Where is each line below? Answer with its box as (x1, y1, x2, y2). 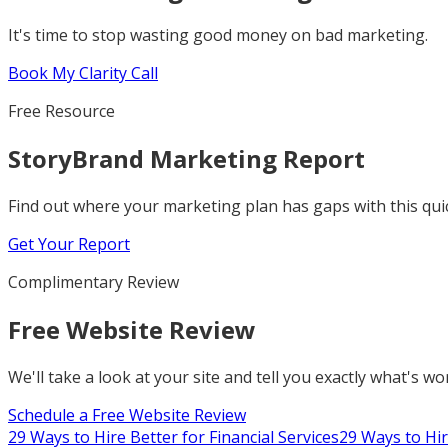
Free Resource (8, 100, 115, 123)
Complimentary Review (8, 271, 179, 294)
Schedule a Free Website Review (8, 404, 246, 427)
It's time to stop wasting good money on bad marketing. (8, 24, 428, 47)
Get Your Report (8, 233, 130, 256)
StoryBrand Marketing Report (8, 142, 365, 176)
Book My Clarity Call (8, 62, 158, 85)
